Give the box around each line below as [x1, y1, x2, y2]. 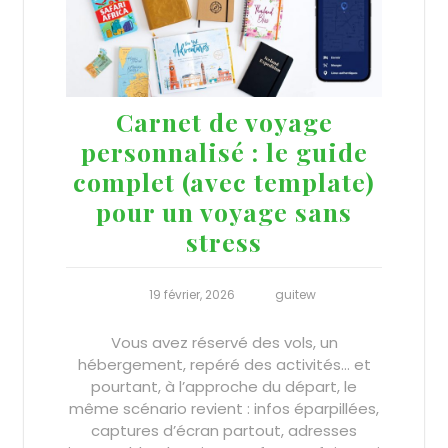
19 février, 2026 [148, 286, 235, 304]
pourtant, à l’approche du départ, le [91, 376, 357, 398]
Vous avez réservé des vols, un [110, 332, 338, 354]
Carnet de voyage [115, 105, 333, 139]
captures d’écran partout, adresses [91, 420, 357, 442]
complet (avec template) [73, 165, 375, 199]
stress [186, 225, 262, 259]
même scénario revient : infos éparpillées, [69, 398, 379, 420]
